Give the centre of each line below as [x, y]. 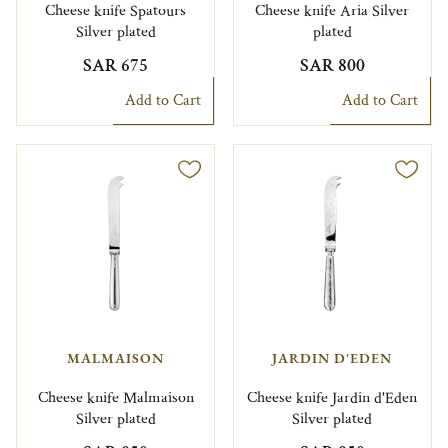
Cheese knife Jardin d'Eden [332, 399]
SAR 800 [332, 66]
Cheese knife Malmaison [115, 399]
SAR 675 [116, 66]
